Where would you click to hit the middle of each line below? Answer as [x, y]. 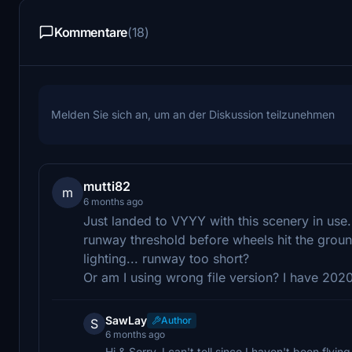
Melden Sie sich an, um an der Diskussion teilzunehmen [193, 114]
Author [176, 320]
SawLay [126, 320]
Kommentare [91, 32]
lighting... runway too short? [166, 258]
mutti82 [107, 186]
